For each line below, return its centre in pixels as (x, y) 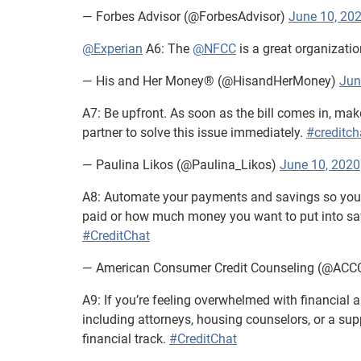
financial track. (126, 338)
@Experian (112, 48)
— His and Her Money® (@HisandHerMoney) (211, 81)
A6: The (168, 48)
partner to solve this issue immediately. (194, 132)
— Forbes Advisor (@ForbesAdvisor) (185, 16)
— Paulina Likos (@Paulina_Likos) (181, 164)
